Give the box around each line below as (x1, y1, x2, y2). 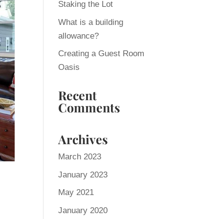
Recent (58, 87, 97, 103)
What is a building (58, 17, 124, 27)
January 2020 (58, 205, 108, 215)
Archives (58, 131, 109, 147)
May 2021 (58, 188, 94, 197)
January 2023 (58, 170, 108, 179)
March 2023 (58, 152, 102, 161)
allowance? (58, 31, 99, 41)
